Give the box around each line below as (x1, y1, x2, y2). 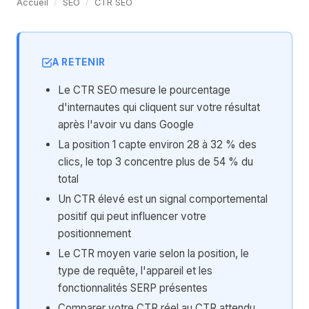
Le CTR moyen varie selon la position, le (58, 247, 249, 260)
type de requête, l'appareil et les (58, 264, 212, 277)
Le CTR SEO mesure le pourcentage (58, 83, 230, 97)
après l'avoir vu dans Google (58, 118, 194, 131)
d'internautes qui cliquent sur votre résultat (58, 101, 260, 114)
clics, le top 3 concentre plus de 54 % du (58, 155, 253, 168)
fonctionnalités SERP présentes (58, 281, 208, 295)
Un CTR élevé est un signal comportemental (58, 192, 268, 206)
